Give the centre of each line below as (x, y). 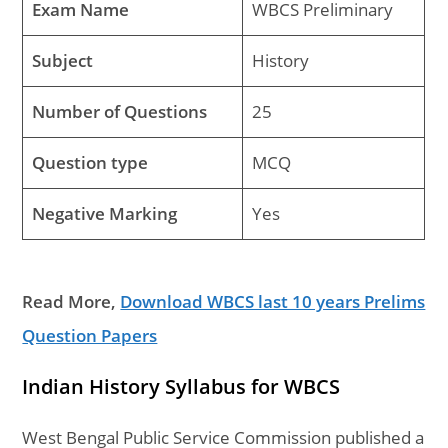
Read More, (71, 301)
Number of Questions (119, 111)
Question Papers (90, 335)
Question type (89, 162)
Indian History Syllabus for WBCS (181, 386)
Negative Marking (104, 213)
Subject (62, 60)
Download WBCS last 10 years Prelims (273, 301)
